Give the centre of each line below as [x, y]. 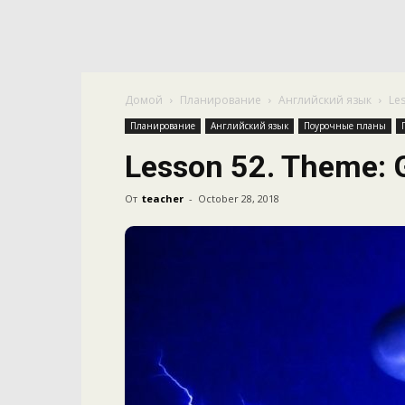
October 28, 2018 [239, 198]
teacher [163, 198]
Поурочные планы [345, 126]
